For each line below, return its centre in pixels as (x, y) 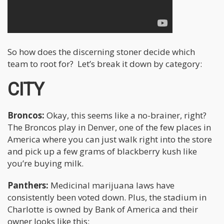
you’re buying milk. (46, 163)
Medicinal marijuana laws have (112, 185)
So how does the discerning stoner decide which (101, 51)
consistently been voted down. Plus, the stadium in (107, 197)
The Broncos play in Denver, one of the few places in (109, 127)
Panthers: (29, 185)
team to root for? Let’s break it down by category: (105, 63)
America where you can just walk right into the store (110, 139)
